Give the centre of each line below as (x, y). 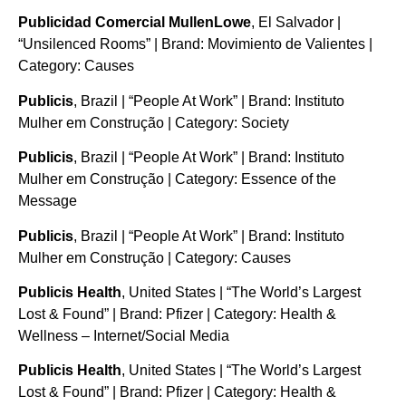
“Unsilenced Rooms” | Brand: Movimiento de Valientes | (195, 44)
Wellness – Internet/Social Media (124, 335)
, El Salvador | (296, 23)
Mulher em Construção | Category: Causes (155, 257)
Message (48, 201)
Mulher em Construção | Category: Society (154, 122)
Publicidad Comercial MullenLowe (135, 23)
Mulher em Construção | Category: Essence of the (177, 179)
